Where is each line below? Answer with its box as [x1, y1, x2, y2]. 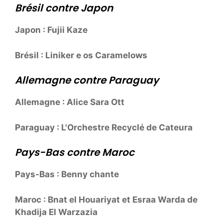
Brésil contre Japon [15, 1, 113, 15]
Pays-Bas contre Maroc [15, 145, 134, 160]
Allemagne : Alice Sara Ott [15, 97, 124, 108]
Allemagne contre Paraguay [15, 73, 159, 88]
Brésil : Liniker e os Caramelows [15, 50, 147, 60]
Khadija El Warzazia [15, 207, 98, 217]
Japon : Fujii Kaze [15, 25, 88, 35]
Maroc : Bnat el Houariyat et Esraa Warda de [15, 194, 198, 205]
